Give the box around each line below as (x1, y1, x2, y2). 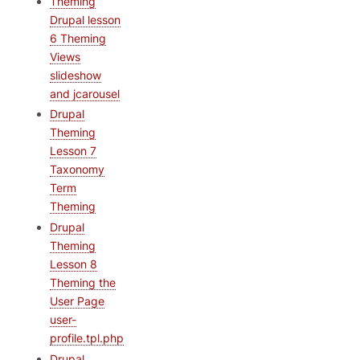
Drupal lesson (50, 12, 121, 27)
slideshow (50, 67, 101, 82)
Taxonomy (50, 162, 104, 177)
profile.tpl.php (50, 331, 124, 346)
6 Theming (50, 31, 106, 45)
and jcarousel (50, 86, 120, 100)
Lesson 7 (50, 144, 96, 158)
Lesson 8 (50, 257, 97, 272)
